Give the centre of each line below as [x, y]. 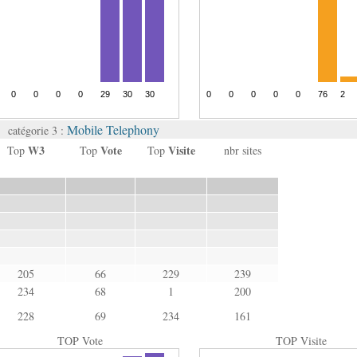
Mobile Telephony [113, 129]
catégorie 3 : [37, 130]
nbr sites [243, 150]
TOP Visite [301, 341]
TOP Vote [80, 341]
